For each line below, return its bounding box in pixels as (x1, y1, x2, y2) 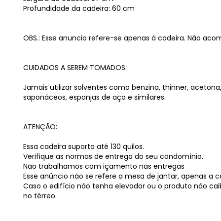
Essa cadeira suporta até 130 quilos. (23, 142, 144, 151)
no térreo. (23, 191, 57, 201)
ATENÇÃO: (23, 122, 57, 132)
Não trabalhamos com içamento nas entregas (23, 161, 184, 171)
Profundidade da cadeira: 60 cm (23, 3, 135, 13)
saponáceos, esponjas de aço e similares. (23, 92, 166, 102)
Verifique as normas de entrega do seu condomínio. (23, 151, 203, 161)
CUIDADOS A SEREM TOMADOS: (23, 63, 127, 73)
